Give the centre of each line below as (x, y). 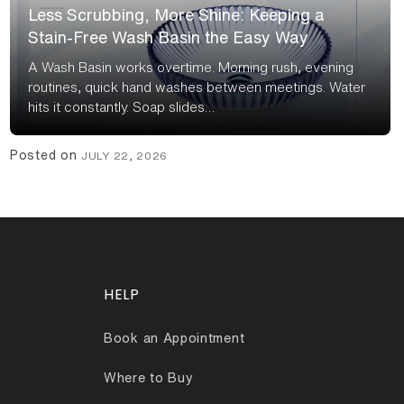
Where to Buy (149, 378)
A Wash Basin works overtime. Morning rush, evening (191, 68)
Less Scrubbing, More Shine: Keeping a (176, 15)
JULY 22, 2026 (125, 156)
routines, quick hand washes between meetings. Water (197, 87)
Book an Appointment (174, 338)
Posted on (46, 156)
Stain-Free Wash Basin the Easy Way (168, 37)
